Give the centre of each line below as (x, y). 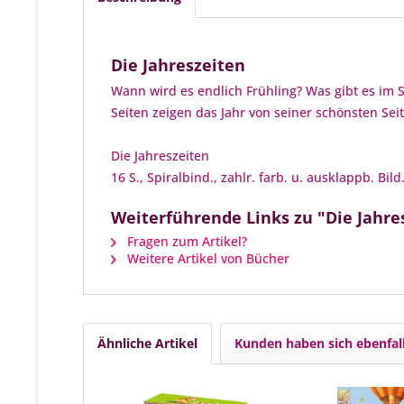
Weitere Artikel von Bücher (207, 258)
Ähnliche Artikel (147, 343)
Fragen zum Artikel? (185, 241)
